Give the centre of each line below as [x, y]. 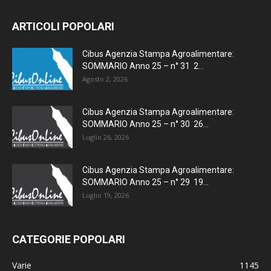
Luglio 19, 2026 [106, 195]
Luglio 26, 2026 [106, 137]
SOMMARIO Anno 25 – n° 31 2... [143, 66]
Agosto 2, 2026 [105, 79]
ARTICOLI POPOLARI [63, 27]
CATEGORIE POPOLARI [69, 240]
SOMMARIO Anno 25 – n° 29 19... [145, 182]
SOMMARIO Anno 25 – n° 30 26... [145, 124]
